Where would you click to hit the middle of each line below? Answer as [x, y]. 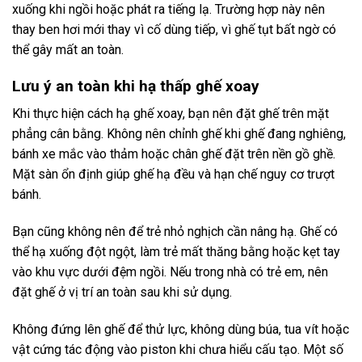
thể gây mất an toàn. [68, 49]
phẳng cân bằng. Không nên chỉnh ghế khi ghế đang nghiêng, [179, 134]
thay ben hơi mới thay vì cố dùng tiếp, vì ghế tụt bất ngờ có [174, 29]
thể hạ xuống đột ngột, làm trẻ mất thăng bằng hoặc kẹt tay [176, 251]
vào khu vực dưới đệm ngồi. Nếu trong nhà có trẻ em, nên [170, 271]
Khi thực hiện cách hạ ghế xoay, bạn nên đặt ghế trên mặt [170, 114]
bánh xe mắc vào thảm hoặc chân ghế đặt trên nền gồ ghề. [174, 154]
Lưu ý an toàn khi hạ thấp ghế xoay [136, 86]
